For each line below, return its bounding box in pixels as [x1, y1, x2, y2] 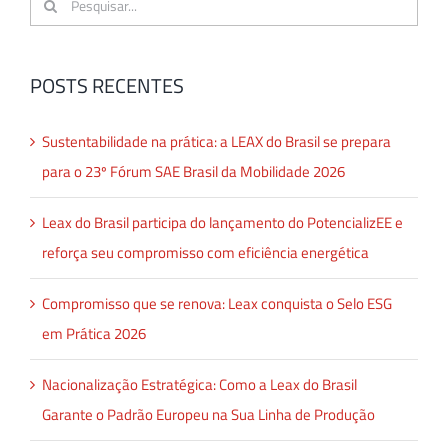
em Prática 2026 [42, 322, 146, 346]
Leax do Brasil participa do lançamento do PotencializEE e [42, 211, 403, 235]
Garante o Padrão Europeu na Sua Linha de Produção [42, 403, 375, 427]
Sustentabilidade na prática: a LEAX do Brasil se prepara [42, 130, 391, 154]
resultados [29, 17, 96, 41]
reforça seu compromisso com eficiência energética [42, 241, 369, 265]
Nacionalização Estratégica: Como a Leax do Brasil [42, 373, 357, 397]
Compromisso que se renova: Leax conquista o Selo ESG [42, 292, 392, 316]
